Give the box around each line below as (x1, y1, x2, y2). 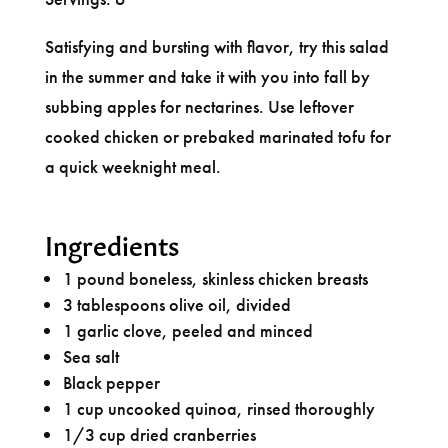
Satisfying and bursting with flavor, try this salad (44, 34, 389, 58)
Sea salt (62, 344, 119, 368)
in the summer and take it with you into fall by (44, 64, 370, 88)
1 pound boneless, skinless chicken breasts (62, 266, 368, 290)
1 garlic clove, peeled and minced (62, 318, 313, 342)
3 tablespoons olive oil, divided (62, 292, 291, 316)
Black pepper (62, 370, 160, 394)
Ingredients (44, 224, 179, 261)
